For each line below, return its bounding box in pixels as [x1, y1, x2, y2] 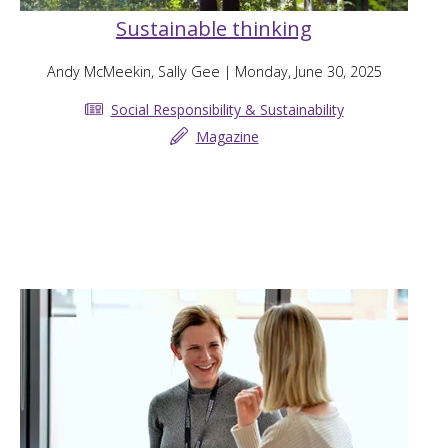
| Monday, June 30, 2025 [219, 62, 382, 82]
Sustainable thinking [116, 15, 312, 43]
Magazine [195, 126, 259, 146]
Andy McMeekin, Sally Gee [46, 62, 220, 82]
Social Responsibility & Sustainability [110, 99, 344, 119]
